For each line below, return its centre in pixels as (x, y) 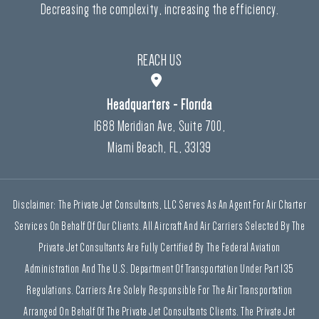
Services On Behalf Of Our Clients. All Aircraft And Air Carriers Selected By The (159, 225)
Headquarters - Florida (159, 104)
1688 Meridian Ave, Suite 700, (159, 126)
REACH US (159, 59)
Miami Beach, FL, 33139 (159, 147)
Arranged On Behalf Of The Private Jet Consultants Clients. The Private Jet (159, 311)
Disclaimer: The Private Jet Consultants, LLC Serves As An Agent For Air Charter (159, 204)
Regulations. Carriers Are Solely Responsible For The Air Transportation (159, 289)
